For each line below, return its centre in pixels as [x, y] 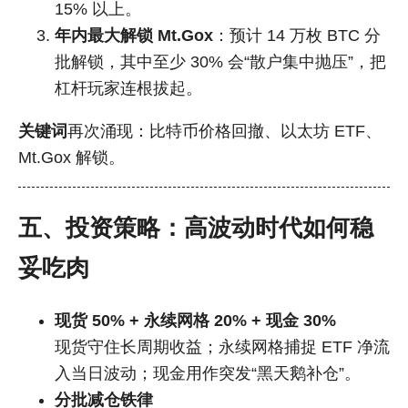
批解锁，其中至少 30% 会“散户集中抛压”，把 [220, 62]
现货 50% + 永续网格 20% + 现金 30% [195, 321]
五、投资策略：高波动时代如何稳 [196, 228]
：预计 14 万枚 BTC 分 [297, 36]
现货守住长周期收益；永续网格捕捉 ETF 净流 [222, 347]
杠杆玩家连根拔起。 [128, 89]
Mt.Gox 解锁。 [71, 157]
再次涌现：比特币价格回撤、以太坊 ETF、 [224, 131]
